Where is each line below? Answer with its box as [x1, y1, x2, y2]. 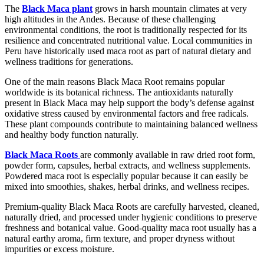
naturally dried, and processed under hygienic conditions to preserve [5, 212, 257, 222]
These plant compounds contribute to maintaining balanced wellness [5, 118, 258, 129]
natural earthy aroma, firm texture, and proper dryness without [5, 233, 235, 243]
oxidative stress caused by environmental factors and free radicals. [5, 108, 249, 118]
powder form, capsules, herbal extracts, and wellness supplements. [5, 160, 250, 170]
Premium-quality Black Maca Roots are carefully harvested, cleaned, [5, 201, 259, 212]
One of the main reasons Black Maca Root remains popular [5, 76, 225, 87]
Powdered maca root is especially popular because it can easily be [5, 170, 248, 181]
